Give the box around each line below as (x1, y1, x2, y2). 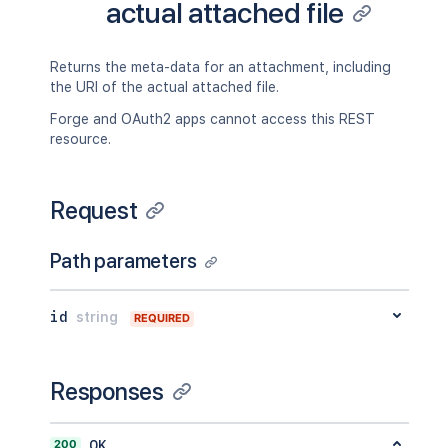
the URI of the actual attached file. (50, 79, 279, 95)
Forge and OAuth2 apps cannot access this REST (50, 111, 375, 127)
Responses (50, 377, 164, 406)
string (76, 308, 118, 325)
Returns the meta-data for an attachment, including (50, 59, 391, 75)
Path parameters (50, 249, 197, 273)
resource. (50, 131, 111, 147)
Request (50, 196, 138, 225)
